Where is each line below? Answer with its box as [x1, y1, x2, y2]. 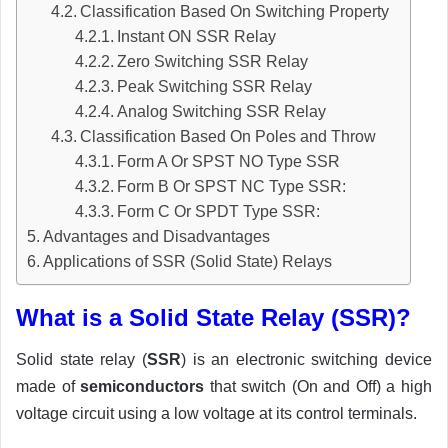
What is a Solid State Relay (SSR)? [16, 304, 411, 332]
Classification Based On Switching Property [80, 3, 390, 21]
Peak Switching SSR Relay [117, 78, 313, 96]
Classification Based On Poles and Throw [80, 128, 377, 146]
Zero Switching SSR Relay [117, 53, 309, 71]
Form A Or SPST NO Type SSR [117, 153, 341, 171]
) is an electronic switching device [180, 351, 432, 369]
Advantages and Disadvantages [43, 228, 271, 246]
